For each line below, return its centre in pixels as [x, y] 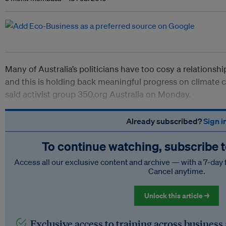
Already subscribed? [164, 121]
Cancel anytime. [177, 171]
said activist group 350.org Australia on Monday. [98, 94]
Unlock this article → [177, 195]
